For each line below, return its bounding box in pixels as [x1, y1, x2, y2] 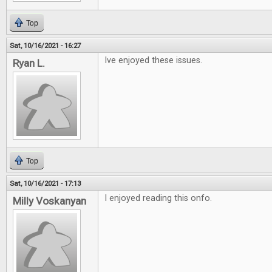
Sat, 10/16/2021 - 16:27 [10, 41, 81, 50]
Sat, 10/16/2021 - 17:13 [10, 179, 81, 188]
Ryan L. [13, 57, 45, 69]
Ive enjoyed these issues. [104, 55, 202, 66]
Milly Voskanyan [13, 195, 86, 207]
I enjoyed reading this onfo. [104, 193, 212, 203]
